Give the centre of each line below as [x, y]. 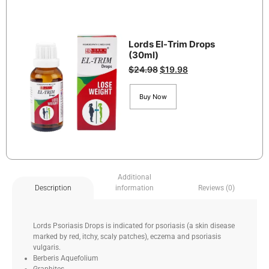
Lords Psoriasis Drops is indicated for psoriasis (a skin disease [134, 226]
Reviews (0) [216, 188]
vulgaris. [47, 248]
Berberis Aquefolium [66, 258]
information [134, 188]
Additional [134, 177]
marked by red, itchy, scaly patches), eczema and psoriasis [127, 237]
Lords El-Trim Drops [171, 44]
